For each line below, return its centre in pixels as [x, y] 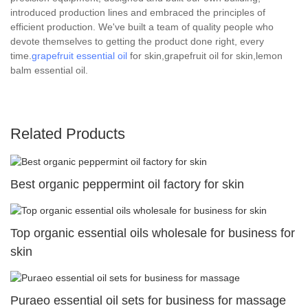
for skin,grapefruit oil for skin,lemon [205, 55]
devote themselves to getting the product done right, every [137, 41]
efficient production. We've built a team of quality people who [142, 26]
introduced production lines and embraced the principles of [138, 12]
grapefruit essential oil [79, 55]
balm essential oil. [49, 70]
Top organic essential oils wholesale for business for [153, 233]
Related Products [68, 133]
